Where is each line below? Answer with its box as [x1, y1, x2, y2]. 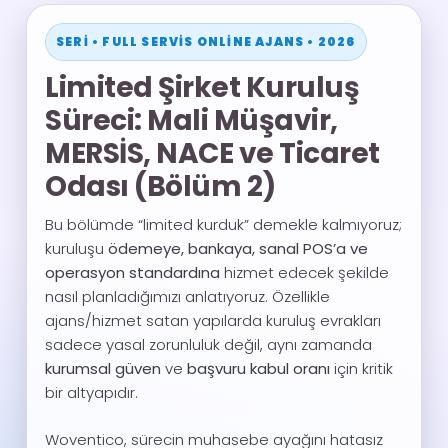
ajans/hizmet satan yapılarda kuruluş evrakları [45, 310, 381, 331]
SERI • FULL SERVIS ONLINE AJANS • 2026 [56, 33, 356, 50]
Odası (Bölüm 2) [45, 167, 276, 206]
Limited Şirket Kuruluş [45, 68, 359, 107]
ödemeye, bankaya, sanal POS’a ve [108, 238, 368, 259]
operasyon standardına [45, 262, 220, 283]
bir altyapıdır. [45, 382, 138, 403]
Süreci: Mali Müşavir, [45, 101, 338, 140]
